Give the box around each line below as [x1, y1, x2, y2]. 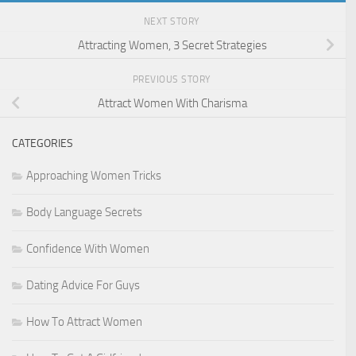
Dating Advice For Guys [26, 277, 140, 292]
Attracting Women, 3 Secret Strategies [78, 37, 268, 52]
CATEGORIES [12, 136, 73, 150]
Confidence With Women [26, 241, 149, 256]
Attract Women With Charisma [98, 95, 248, 110]
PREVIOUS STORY [132, 73, 214, 85]
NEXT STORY [143, 15, 203, 27]
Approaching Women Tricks [26, 168, 161, 183]
